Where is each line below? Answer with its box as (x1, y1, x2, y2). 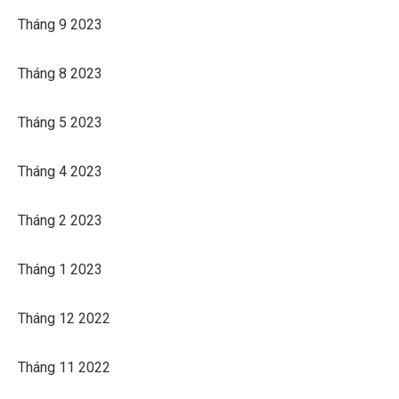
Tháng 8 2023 (18, 64, 102, 82)
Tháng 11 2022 (18, 358, 110, 376)
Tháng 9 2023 (18, 15, 102, 33)
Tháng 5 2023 (18, 113, 102, 131)
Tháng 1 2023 (18, 260, 102, 278)
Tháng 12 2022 (18, 309, 110, 327)
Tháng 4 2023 (18, 162, 102, 180)
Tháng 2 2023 (18, 211, 102, 229)
